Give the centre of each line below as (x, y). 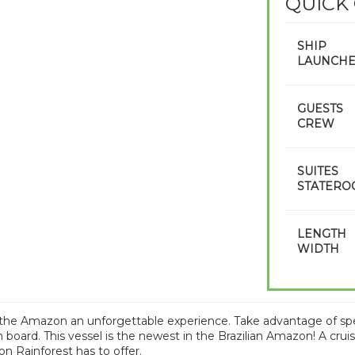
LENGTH (321, 234)
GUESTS (320, 109)
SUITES (317, 171)
